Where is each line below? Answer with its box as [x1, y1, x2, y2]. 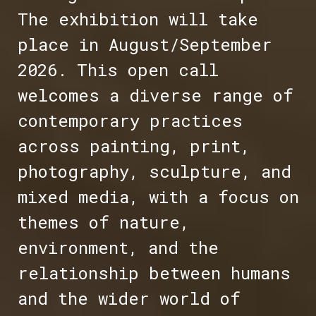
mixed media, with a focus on [17, 186, 299, 209]
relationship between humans [17, 262, 291, 285]
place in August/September [17, 33, 272, 56]
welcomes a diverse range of [17, 84, 293, 107]
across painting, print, [17, 135, 250, 158]
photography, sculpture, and [17, 160, 291, 183]
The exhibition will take [17, 8, 258, 31]
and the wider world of [17, 287, 241, 310]
